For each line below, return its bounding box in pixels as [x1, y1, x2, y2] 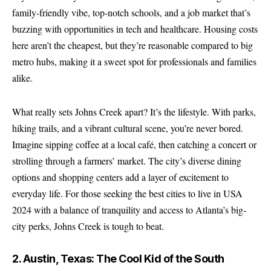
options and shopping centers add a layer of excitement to [12, 170, 229, 183]
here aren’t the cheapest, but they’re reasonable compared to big [12, 39, 253, 51]
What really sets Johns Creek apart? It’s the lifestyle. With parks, [12, 105, 256, 118]
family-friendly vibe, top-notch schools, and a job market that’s [12, 6, 250, 19]
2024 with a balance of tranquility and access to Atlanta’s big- [12, 203, 246, 216]
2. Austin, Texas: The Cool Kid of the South [12, 252, 224, 265]
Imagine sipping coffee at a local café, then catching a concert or [12, 137, 256, 151]
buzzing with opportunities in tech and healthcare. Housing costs [12, 22, 258, 35]
